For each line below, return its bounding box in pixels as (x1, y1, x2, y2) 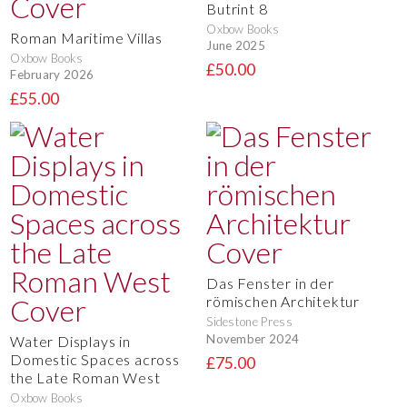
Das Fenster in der (206, 274, 334, 293)
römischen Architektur (206, 293, 360, 311)
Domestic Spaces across (10, 351, 180, 369)
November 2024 (206, 332, 300, 346)
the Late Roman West (10, 369, 161, 387)
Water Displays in (10, 333, 131, 351)
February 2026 (10, 67, 94, 83)
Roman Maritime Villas (10, 28, 163, 46)
